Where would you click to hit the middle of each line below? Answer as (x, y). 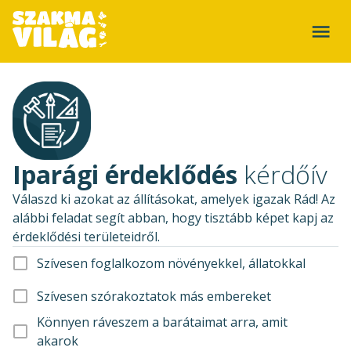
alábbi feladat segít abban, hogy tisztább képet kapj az (173, 218)
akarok (58, 341)
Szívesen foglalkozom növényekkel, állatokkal (171, 263)
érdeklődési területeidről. (86, 237)
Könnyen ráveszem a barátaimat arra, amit (162, 322)
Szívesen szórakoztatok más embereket (154, 296)
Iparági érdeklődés (125, 174)
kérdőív (282, 174)
